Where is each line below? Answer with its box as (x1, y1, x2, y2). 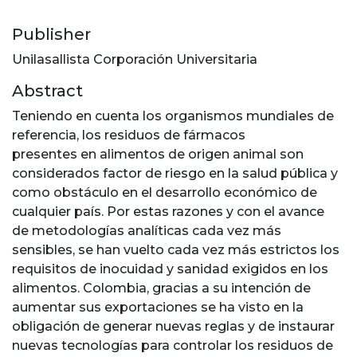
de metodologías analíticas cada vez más (12, 223, 281, 239)
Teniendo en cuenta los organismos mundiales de (12, 108, 334, 124)
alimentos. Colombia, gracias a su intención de (12, 280, 311, 296)
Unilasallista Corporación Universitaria (12, 52, 257, 68)
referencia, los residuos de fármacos (12, 127, 245, 143)
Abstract (12, 81, 83, 101)
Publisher (12, 25, 91, 45)
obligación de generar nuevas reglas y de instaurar (12, 319, 335, 335)
